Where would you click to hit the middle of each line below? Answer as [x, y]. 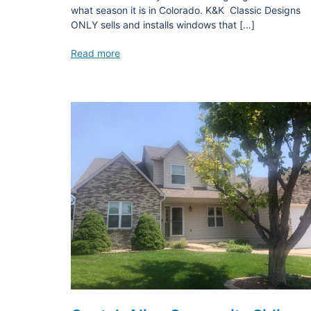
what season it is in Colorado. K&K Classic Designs [186, 10]
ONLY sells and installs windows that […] [163, 24]
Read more [95, 53]
